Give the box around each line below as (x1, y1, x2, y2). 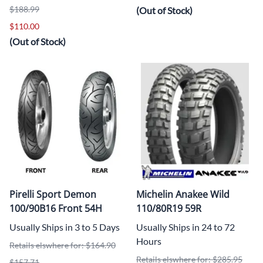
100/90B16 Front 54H (9, 201, 102, 215)
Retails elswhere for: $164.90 (9, 240, 116, 250)
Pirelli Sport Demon (9, 187, 96, 201)
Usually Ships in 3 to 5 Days (9, 221, 120, 232)
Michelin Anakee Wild (136, 187, 230, 201)
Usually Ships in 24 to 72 (136, 221, 235, 232)
